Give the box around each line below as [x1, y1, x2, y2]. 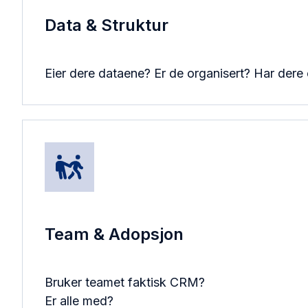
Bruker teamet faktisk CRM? [45, 275, 205, 290]
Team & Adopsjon [45, 224, 184, 245]
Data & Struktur [45, 15, 168, 36]
